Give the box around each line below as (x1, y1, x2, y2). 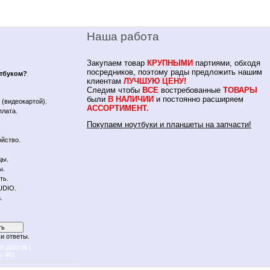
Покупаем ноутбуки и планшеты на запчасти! (87, 119, 251, 129)
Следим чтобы (87, 85, 142, 95)
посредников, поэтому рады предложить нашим (87, 67, 262, 77)
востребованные (159, 85, 223, 95)
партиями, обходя (193, 58, 260, 67)
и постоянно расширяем (154, 94, 243, 104)
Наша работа (87, 30, 159, 43)
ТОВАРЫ (223, 85, 257, 95)
